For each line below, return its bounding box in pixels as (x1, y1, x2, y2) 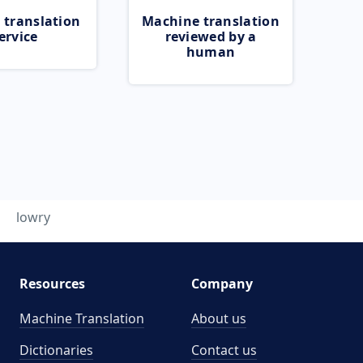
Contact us (191, 341, 257, 359)
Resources (19, 275, 85, 293)
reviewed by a (164, 28, 257, 45)
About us (191, 310, 246, 327)
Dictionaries (19, 341, 93, 359)
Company (191, 275, 253, 293)
